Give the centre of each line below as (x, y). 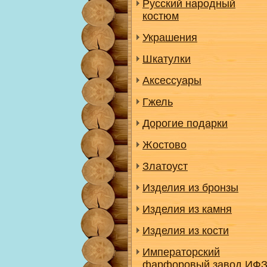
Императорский (181, 252)
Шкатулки (167, 59)
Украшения (170, 38)
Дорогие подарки (185, 123)
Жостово (164, 145)
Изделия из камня (187, 209)
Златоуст (165, 166)
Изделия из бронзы (190, 188)
